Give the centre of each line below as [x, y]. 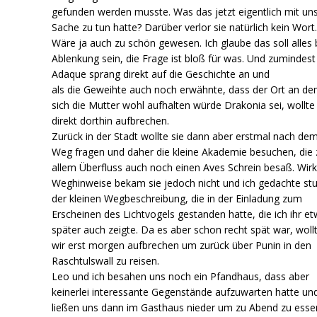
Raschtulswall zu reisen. [106, 260]
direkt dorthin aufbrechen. [111, 120]
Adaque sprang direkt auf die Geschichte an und [161, 74]
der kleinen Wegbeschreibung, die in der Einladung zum [177, 198]
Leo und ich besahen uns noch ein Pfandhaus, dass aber [181, 276]
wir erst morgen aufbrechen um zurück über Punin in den [182, 245]
